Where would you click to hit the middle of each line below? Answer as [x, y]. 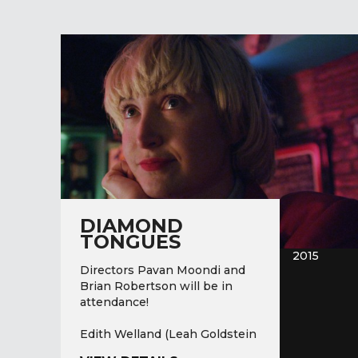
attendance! [117, 302]
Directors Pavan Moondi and [163, 270]
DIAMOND [131, 225]
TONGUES [130, 241]
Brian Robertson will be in [156, 286]
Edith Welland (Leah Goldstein [168, 334]
